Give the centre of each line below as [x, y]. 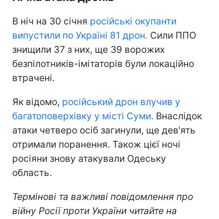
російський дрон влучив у [121, 102]
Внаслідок [178, 116]
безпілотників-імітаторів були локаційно [103, 64]
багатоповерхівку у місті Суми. [83, 116]
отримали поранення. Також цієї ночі [96, 144]
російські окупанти [133, 21]
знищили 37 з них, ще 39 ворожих [88, 49]
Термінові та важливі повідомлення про [103, 197]
